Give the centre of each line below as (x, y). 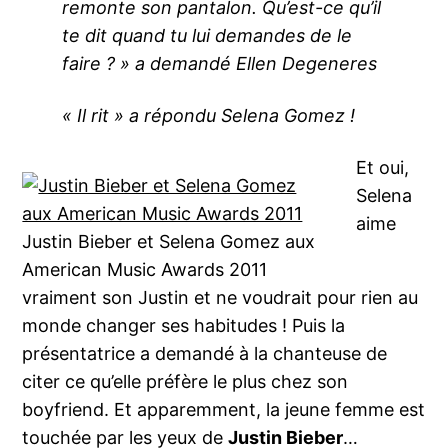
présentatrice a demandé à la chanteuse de (205, 354)
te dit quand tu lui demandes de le (207, 36)
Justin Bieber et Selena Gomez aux (169, 242)
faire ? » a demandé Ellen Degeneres (220, 64)
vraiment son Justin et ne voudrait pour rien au (220, 298)
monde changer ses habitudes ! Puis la (184, 326)
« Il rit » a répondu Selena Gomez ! (209, 116)
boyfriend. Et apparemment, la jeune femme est (224, 410)
